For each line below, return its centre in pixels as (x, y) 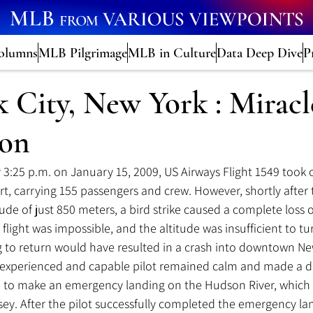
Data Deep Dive (259, 53)
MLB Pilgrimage (82, 53)
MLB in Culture (172, 53)
